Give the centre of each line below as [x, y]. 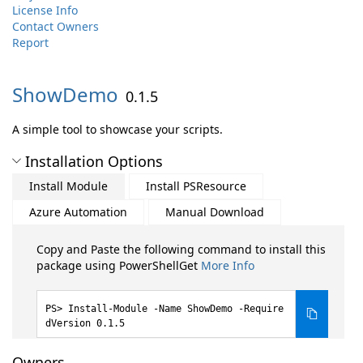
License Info [45, 10]
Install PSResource [196, 186]
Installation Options [94, 161]
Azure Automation [78, 212]
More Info [228, 265]
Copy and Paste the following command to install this [181, 249]
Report [30, 43]
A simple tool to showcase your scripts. [117, 129]
